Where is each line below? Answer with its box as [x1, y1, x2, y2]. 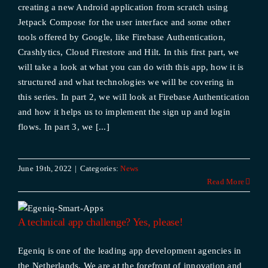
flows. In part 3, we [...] [17, 122, 109, 132]
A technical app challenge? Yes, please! [17, 216, 183, 228]
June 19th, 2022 [17, 164, 72, 173]
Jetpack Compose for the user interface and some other [17, 17, 230, 27]
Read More [206, 177, 245, 186]
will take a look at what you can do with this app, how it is [17, 62, 244, 72]
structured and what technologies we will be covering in [17, 77, 234, 87]
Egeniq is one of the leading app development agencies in [17, 246, 242, 255]
